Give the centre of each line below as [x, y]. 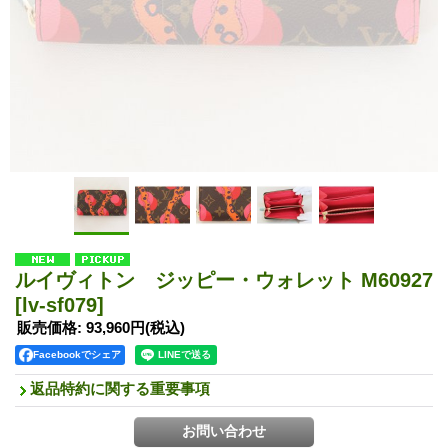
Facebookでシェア [77, 354]
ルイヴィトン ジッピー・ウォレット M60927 [224, 279]
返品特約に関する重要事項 [120, 388]
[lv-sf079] [59, 304]
